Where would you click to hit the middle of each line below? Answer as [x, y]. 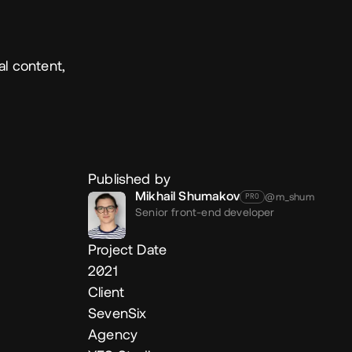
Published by [130, 178]
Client [106, 291]
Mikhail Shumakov [187, 195]
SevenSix [117, 313]
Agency [113, 334]
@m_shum [290, 196]
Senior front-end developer [205, 212]
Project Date [128, 249]
